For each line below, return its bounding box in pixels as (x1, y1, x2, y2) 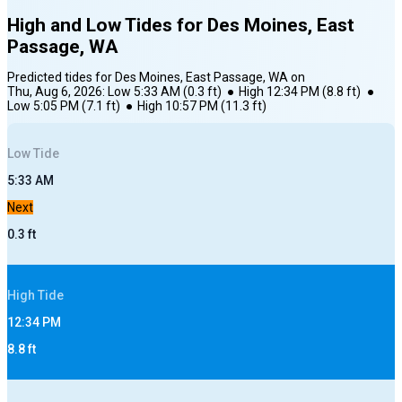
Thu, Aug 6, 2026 (7, 84, 102, 100)
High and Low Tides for (7, 14, 207, 37)
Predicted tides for (7, 70, 115, 85)
